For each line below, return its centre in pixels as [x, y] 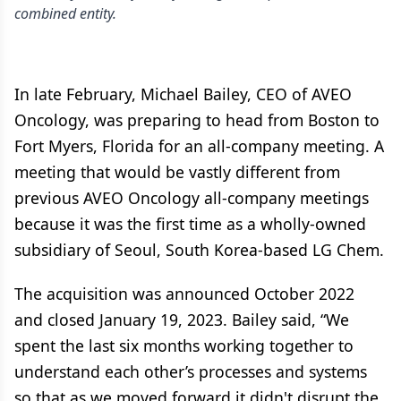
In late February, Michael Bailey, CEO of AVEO [183, 94]
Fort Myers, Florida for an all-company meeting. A [199, 146]
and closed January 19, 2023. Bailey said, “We [182, 320]
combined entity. [65, 13]
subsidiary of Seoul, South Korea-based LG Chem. [199, 250]
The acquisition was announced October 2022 [184, 294]
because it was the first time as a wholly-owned [190, 224]
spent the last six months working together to [184, 346]
